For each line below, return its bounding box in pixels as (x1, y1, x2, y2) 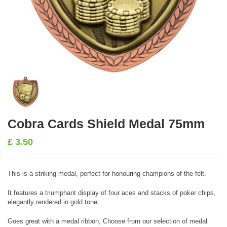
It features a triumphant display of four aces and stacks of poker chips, (8, 189, 216, 197)
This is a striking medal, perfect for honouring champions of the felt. (8, 170, 206, 177)
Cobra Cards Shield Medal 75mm (8, 117, 205, 131)
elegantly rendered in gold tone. (8, 198, 99, 206)
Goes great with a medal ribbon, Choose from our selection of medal (8, 217, 207, 225)
